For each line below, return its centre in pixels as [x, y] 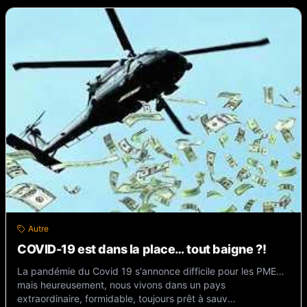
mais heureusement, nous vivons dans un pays [121, 284]
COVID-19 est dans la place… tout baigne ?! [142, 249]
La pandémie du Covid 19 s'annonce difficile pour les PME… [151, 271]
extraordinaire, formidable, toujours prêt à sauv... [126, 298]
